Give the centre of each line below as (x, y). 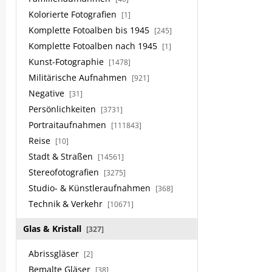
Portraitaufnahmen (69, 125)
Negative (48, 93)
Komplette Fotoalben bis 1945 (90, 30)
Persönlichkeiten (63, 109)
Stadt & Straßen (62, 156)
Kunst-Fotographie (67, 62)
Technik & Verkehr (67, 204)
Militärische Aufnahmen (79, 77)
